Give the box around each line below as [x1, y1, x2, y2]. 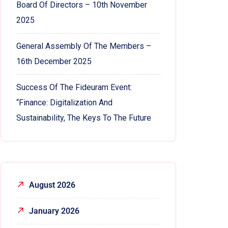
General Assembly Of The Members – [16, 41, 151, 51]
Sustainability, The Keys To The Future [16, 112, 151, 123]
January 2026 [29, 206, 79, 216]
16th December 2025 [16, 56, 92, 66]
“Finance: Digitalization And [16, 97, 112, 107]
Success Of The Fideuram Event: [16, 82, 132, 92]
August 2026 [29, 180, 75, 190]
